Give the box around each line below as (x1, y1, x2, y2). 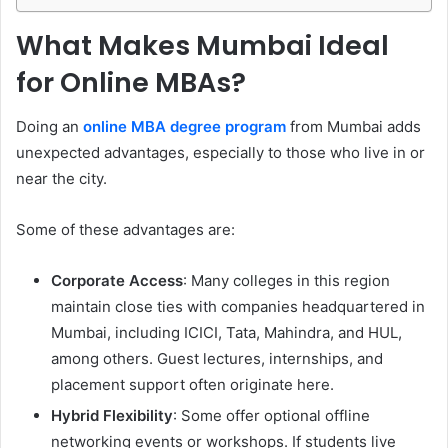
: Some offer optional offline (173, 406, 370, 426)
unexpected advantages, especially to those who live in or (16, 143, 425, 163)
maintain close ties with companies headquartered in (51, 297, 425, 317)
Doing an (16, 117, 83, 137)
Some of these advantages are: (16, 220, 235, 240)
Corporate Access (51, 271, 183, 291)
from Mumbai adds (286, 117, 421, 137)
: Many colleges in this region (183, 271, 390, 291)
